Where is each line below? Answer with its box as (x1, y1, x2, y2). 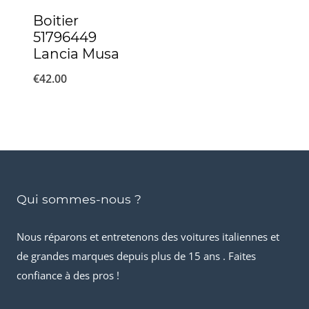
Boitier (33, 12, 79, 29)
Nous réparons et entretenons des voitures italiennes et (17, 229, 279, 243)
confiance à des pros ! (17, 268, 119, 282)
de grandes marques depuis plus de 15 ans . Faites (17, 248, 256, 263)
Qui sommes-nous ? (17, 191, 141, 206)
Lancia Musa (33, 45, 119, 62)
